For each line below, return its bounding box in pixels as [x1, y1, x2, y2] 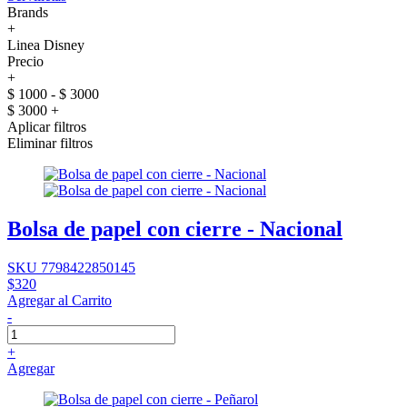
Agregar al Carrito [7, 292, 112, 308]
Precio [7, 54, 44, 69]
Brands [7, 5, 48, 20]
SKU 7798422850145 [7, 259, 135, 275]
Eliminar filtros [7, 135, 93, 151]
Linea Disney [7, 37, 84, 53]
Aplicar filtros [7, 119, 86, 134]
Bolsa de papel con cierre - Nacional [7, 216, 342, 241]
